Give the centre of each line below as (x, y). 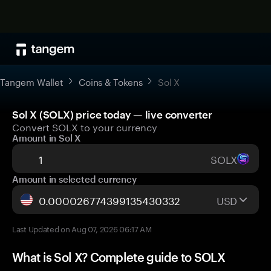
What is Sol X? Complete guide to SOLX (119, 257)
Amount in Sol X (46, 138)
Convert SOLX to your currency (85, 126)
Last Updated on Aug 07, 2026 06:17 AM (82, 228)
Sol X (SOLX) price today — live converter (112, 114)
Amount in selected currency (74, 179)
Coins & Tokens (111, 81)
